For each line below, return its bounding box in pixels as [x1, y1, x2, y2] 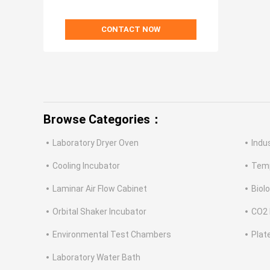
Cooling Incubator [52, 161, 120, 171]
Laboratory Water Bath [52, 253, 140, 263]
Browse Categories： [43, 112, 162, 127]
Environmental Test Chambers [52, 230, 171, 240]
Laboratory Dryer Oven [52, 138, 139, 148]
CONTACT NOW [101, 25, 160, 34]
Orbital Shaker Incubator [52, 207, 146, 217]
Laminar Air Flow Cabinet [52, 184, 147, 194]
